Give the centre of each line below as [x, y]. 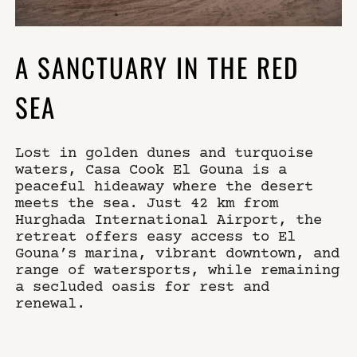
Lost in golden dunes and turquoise [165, 153]
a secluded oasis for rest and [143, 286]
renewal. [51, 303]
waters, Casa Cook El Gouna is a [151, 169]
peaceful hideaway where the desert [165, 186]
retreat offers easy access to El [156, 236]
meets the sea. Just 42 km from [147, 203]
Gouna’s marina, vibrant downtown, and [178, 253]
